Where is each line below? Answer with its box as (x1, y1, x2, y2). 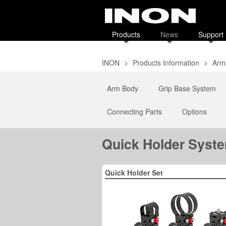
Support (198, 29, 223, 39)
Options (182, 106, 207, 117)
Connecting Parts (107, 106, 162, 117)
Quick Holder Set (105, 167, 165, 178)
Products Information (133, 58, 199, 68)
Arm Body (107, 83, 138, 93)
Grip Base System (158, 83, 216, 93)
